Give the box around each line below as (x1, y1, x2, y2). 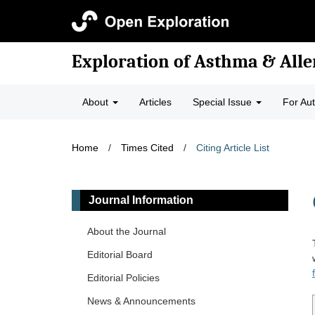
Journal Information (89, 194, 193, 206)
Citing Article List (196, 142, 269, 153)
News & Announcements (87, 295, 195, 307)
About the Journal (87, 226, 166, 237)
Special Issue (193, 96, 255, 108)
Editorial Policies (87, 272, 160, 283)
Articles (139, 96, 172, 108)
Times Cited (121, 142, 174, 153)
